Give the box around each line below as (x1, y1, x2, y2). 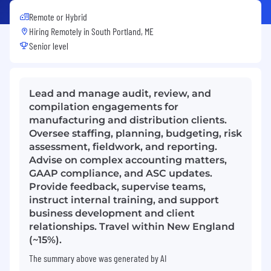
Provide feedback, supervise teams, (29, 180, 206, 192)
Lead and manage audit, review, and (29, 87, 211, 99)
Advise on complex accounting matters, (29, 154, 227, 166)
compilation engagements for (29, 100, 178, 113)
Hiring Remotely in (29, 25, 91, 37)
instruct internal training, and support (29, 194, 219, 206)
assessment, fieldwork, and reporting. (29, 140, 217, 152)
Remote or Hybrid (29, 10, 87, 22)
